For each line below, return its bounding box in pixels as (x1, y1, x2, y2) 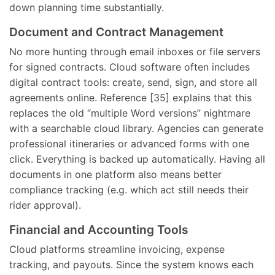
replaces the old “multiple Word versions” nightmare (9, 107, 250, 119)
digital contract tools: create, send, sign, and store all (9, 76, 257, 88)
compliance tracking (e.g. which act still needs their (9, 184, 249, 196)
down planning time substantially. (9, 1, 164, 14)
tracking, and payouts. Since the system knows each (9, 258, 254, 271)
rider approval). (9, 199, 81, 211)
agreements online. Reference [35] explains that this (9, 91, 252, 104)
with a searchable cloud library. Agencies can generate (9, 122, 263, 134)
